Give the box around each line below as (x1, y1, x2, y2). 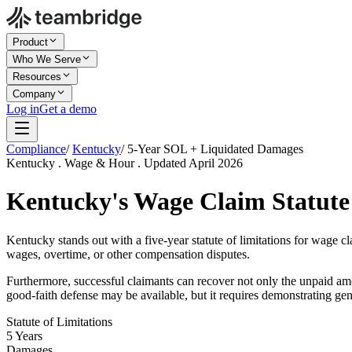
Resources (13, 71, 61, 82)
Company (13, 88, 56, 100)
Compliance (6, 142, 66, 156)
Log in (6, 102, 39, 115)
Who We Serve (13, 53, 81, 65)
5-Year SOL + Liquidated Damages (127, 142, 303, 156)
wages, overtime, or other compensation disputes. (6, 247, 250, 261)
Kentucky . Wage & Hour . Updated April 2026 (6, 156, 243, 170)
